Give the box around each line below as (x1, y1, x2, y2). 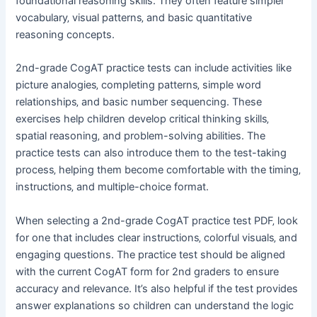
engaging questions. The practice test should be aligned (16, 248, 286, 261)
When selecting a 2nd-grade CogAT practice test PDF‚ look (16, 214, 299, 227)
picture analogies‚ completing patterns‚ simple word (16, 79, 262, 92)
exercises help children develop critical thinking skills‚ (16, 113, 270, 126)
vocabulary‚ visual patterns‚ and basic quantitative (16, 11, 253, 24)
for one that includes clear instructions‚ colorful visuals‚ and (16, 231, 298, 244)
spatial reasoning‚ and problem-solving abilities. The (16, 129, 266, 143)
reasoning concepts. (16, 28, 115, 41)
